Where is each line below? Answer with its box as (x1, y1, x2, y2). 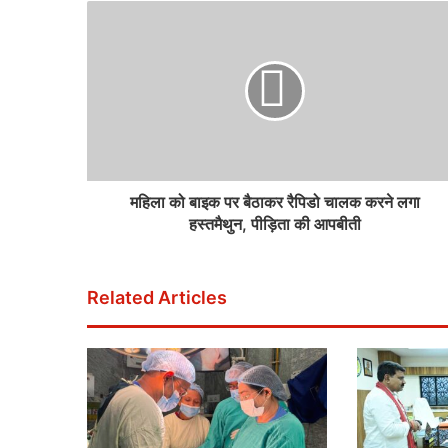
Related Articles (87, 287, 227, 308)
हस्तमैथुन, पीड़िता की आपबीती (188, 214, 361, 234)
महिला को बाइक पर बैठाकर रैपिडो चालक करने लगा (129, 192, 420, 212)
